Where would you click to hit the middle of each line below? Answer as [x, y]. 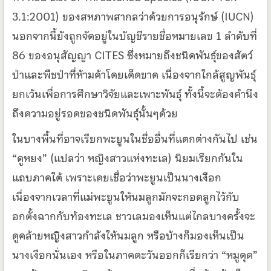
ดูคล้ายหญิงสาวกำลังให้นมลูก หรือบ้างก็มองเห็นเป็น [128, 235]
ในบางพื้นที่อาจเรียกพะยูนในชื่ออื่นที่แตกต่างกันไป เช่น [135, 139]
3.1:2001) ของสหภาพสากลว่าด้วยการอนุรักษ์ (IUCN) [133, 16]
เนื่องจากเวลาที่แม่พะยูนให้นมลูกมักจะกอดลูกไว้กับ [126, 197]
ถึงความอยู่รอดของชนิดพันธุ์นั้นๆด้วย [95, 113]
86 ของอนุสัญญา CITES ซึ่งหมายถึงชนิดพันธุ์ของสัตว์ [132, 55]
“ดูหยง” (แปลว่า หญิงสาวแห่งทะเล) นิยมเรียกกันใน [127, 158]
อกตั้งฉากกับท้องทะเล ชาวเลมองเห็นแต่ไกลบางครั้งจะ [133, 216]
